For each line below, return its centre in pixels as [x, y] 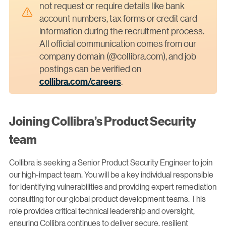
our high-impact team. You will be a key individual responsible [111, 175]
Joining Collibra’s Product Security [103, 121]
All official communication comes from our [118, 44]
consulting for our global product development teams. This [107, 199]
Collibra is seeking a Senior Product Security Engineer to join [111, 162]
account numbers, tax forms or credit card [118, 18]
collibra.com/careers [80, 82]
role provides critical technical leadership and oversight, [102, 211]
